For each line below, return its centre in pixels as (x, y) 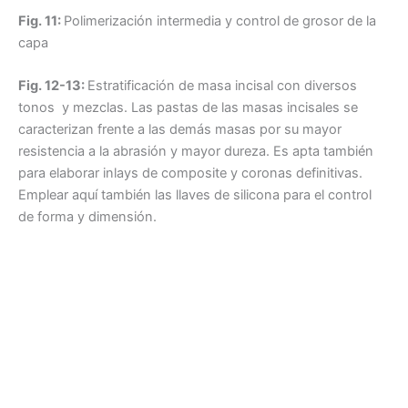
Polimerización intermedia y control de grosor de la (220, 20)
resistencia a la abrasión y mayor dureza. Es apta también (196, 151)
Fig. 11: (41, 20)
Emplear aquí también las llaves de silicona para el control (195, 194)
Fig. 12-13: (53, 85)
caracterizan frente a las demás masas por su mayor (180, 129)
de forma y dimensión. (87, 216)
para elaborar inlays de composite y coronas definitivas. (190, 173)
